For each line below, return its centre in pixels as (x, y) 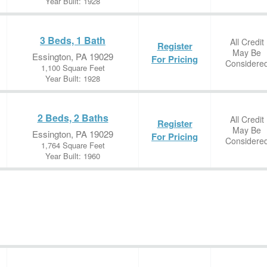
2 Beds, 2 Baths (73, 118)
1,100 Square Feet (73, 68)
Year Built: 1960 (73, 156)
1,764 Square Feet (73, 145)
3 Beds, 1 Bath (73, 40)
